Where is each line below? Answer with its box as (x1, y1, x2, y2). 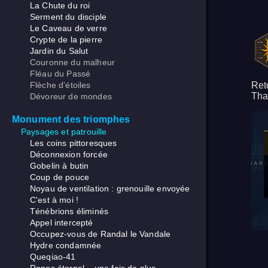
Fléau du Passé (30, 69, 91, 79)
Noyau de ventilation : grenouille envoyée (30, 184, 190, 194)
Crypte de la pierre (30, 35, 103, 45)
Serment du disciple (30, 12, 107, 22)
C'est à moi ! (30, 195, 79, 205)
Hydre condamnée (30, 240, 102, 251)
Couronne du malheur (30, 57, 115, 68)
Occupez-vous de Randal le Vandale (30, 229, 171, 239)
